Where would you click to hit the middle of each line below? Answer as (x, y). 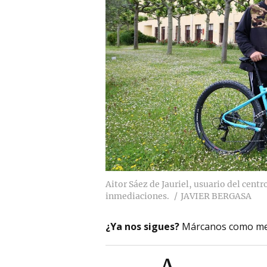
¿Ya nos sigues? (142, 226)
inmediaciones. (137, 196)
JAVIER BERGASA (216, 196)
